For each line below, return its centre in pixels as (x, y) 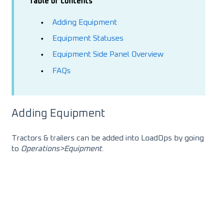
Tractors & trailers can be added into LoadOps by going (108, 138)
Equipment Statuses (88, 39)
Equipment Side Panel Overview (108, 54)
